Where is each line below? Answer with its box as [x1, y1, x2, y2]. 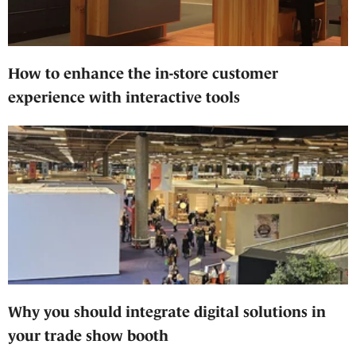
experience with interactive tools [8, 88, 240, 106]
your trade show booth [8, 327, 168, 344]
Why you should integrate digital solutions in [8, 303, 326, 320]
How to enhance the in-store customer [8, 64, 278, 82]
